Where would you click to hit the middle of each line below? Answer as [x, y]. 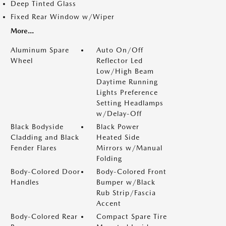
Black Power [118, 127]
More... [22, 31]
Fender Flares [34, 148]
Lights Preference [127, 92]
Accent [109, 203]
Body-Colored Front [131, 172]
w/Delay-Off [119, 114]
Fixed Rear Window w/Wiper [63, 17]
